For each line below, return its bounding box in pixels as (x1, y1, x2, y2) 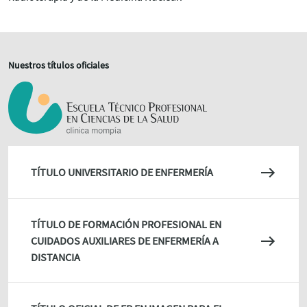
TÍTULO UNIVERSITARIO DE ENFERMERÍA (31, 164, 213, 179)
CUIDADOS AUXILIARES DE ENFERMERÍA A (31, 233, 219, 247)
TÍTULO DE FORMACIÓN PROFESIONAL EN (31, 217, 221, 231)
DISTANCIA (31, 249, 80, 264)
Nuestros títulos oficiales (8, 58, 109, 71)
